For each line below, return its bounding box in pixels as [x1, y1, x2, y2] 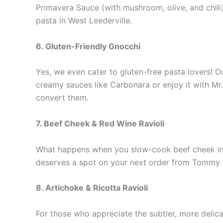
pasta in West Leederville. [36, 15, 132, 26]
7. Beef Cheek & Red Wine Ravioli [36, 118, 164, 128]
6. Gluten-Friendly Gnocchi [36, 41, 140, 51]
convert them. [36, 93, 89, 103]
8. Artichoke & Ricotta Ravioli [36, 183, 148, 193]
